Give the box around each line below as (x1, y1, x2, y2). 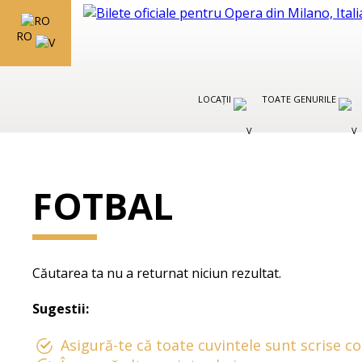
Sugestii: (32, 300, 90, 318)
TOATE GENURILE (262, 93, 339, 105)
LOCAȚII (198, 93, 234, 105)
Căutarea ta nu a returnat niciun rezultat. (32, 264, 282, 282)
